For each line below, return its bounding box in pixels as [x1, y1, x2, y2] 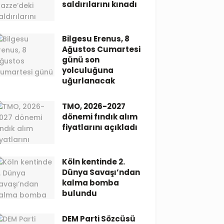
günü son [62, 54, 100, 65]
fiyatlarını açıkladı [62, 121, 138, 132]
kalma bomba [62, 177, 119, 188]
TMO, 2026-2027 [62, 100, 126, 111]
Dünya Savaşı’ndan [62, 166, 140, 177]
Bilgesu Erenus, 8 [62, 33, 130, 44]
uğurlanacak [62, 75, 115, 86]
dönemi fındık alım [62, 111, 138, 122]
